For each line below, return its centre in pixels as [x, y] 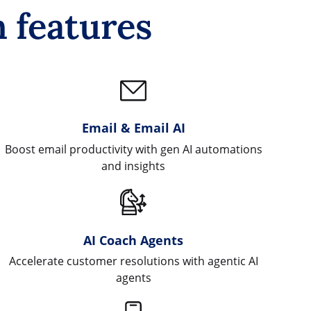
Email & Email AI [133, 128]
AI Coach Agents [134, 239]
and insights [134, 166]
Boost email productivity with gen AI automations [133, 149]
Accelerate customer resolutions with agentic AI [133, 261]
